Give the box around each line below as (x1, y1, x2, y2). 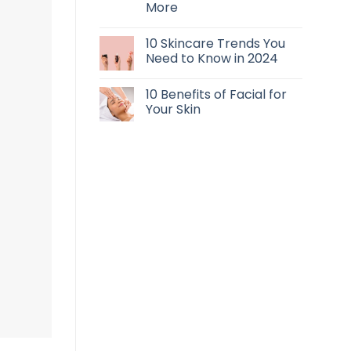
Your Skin (146, 100, 201, 118)
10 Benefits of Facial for (146, 85, 287, 103)
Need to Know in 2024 (146, 49, 278, 67)
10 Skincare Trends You (146, 34, 285, 52)
